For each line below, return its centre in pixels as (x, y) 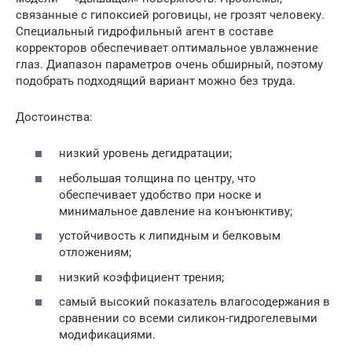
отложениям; (95, 252)
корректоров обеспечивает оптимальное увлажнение (167, 48)
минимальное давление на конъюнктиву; (176, 211)
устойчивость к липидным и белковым (170, 236)
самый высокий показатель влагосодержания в (194, 302)
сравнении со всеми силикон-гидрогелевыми (188, 318)
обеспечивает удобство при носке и (160, 194)
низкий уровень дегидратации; (145, 153)
